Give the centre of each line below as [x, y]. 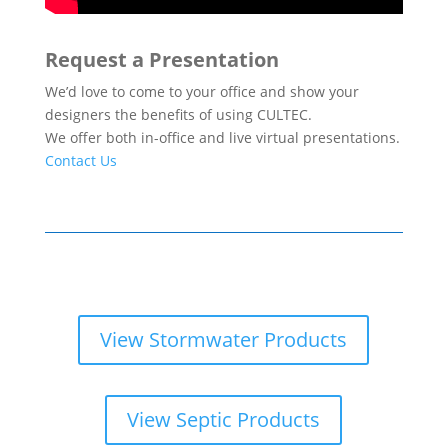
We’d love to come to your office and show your [201, 92]
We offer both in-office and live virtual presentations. [222, 138]
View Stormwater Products [224, 340]
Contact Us [80, 161]
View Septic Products [224, 420]
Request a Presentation [161, 60]
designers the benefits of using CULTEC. [178, 115]
